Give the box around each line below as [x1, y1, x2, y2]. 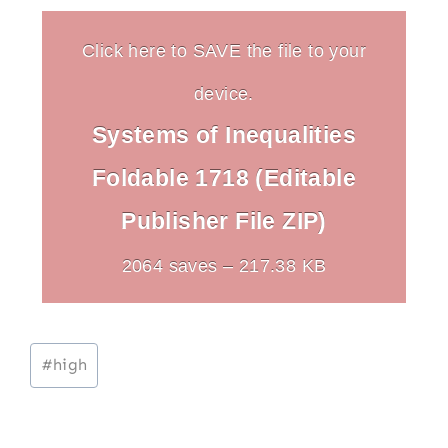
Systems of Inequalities [91, 121, 357, 148]
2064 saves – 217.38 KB [121, 254, 327, 276]
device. [194, 82, 254, 104]
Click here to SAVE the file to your [82, 39, 366, 61]
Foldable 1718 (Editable [91, 164, 357, 191]
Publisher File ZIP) [121, 207, 327, 234]
